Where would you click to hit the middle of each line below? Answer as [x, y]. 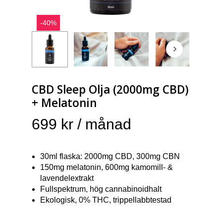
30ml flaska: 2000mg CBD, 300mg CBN [110, 156]
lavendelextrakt [67, 178]
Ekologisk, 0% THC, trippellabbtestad [106, 200]
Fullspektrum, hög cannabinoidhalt [101, 189]
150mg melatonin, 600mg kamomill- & [107, 167]
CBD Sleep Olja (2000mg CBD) [110, 89]
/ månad [104, 124]
